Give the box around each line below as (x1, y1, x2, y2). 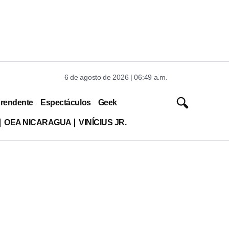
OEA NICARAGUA (4, 118, 72, 127)
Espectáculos (40, 98, 91, 107)
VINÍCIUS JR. (78, 118, 127, 127)
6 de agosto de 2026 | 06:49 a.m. (64, 73, 168, 81)
